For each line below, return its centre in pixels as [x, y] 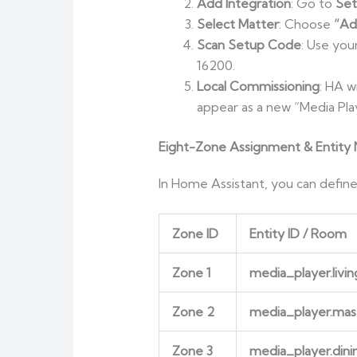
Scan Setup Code [249, 44]
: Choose [306, 24]
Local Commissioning [258, 86]
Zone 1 [191, 273]
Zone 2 [193, 312]
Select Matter [237, 24]
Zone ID [195, 234]
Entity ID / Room [298, 234]
